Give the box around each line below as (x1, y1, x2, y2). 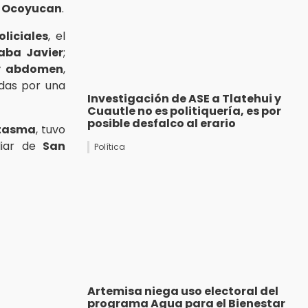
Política (94, 141, 125, 153)
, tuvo (35, 121, 66, 137)
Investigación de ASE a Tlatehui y (87, 91, 281, 107)
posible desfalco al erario (87, 115, 236, 132)
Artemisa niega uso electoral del (87, 283, 278, 300)
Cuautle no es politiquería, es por (87, 103, 281, 120)
